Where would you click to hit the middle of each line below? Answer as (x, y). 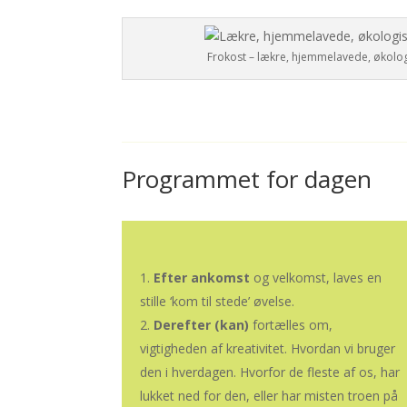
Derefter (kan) (202, 325)
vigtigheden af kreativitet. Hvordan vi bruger (268, 349)
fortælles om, (291, 325)
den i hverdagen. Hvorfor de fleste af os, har (270, 372)
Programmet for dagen (247, 179)
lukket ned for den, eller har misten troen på (269, 396)
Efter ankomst (202, 278)
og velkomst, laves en (316, 278)
